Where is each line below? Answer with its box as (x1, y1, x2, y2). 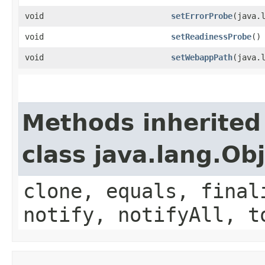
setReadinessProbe (171, 31, 251, 41)
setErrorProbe (171, 11, 232, 21)
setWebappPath (171, 52, 232, 62)
